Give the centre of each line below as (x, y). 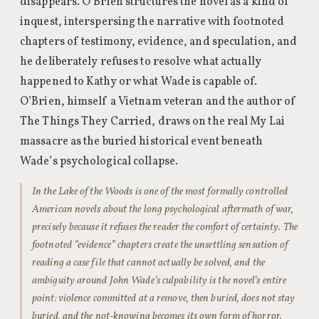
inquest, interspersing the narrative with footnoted (152, 22)
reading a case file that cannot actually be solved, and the (148, 263)
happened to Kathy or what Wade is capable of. (139, 82)
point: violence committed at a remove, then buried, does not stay (164, 298)
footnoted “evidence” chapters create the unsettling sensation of (160, 245)
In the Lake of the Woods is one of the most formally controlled (160, 192)
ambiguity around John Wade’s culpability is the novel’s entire (159, 281)
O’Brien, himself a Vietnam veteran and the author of (158, 102)
